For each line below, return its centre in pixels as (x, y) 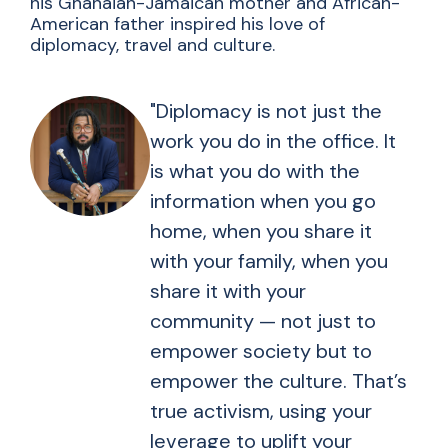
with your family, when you (269, 261)
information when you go (263, 201)
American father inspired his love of (177, 24)
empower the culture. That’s (278, 381)
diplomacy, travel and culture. (152, 45)
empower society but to (261, 351)
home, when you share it (261, 231)
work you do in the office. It (273, 141)
